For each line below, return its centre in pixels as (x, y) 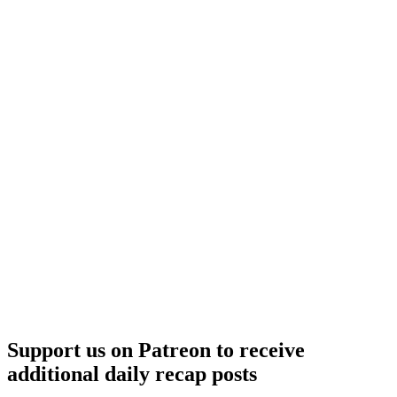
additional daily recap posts (132, 374)
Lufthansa (258, 29)
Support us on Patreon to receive (156, 350)
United (249, 61)
